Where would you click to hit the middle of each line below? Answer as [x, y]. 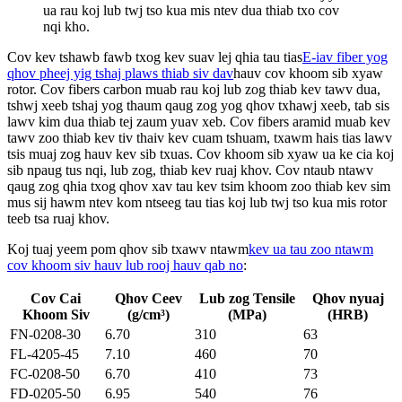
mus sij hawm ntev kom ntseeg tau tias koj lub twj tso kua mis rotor [197, 203]
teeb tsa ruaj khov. [58, 219]
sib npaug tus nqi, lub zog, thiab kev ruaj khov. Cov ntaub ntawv [190, 170]
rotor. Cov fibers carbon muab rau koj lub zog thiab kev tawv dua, [194, 90]
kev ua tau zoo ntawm [311, 249]
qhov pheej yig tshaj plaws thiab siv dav [120, 74]
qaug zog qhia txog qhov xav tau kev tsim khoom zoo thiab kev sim [199, 187]
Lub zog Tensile [247, 299]
